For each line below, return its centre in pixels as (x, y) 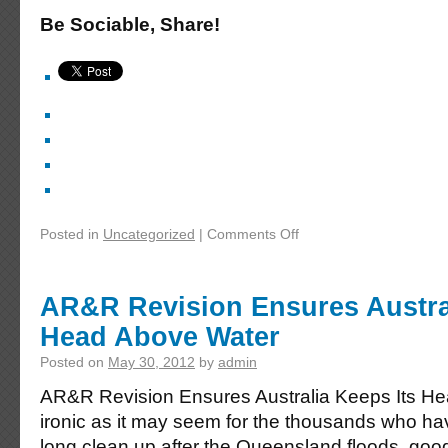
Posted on (72, 362)
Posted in (69, 234)
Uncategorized (149, 234)
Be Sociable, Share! (130, 24)
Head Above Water (160, 336)
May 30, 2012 (151, 362)
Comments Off (253, 234)
